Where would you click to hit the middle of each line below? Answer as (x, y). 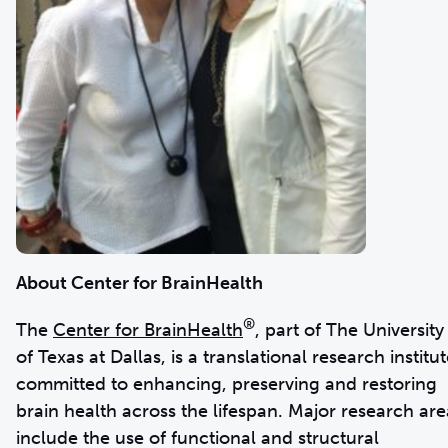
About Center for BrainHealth (139, 283)
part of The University (352, 330)
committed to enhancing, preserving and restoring (226, 384)
